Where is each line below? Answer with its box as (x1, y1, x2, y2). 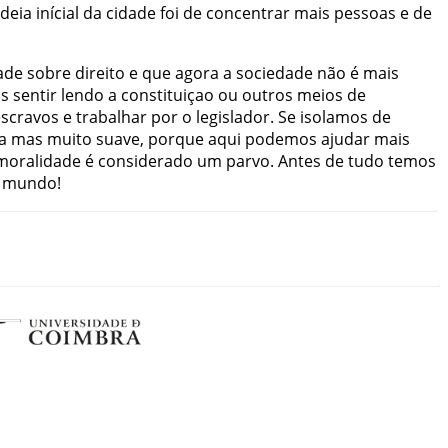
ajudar (321, 127, 370, 150)
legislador (196, 105, 270, 128)
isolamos (300, 105, 368, 128)
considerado (98, 149, 193, 172)
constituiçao (121, 83, 214, 106)
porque (148, 127, 204, 150)
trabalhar (76, 105, 147, 128)
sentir (13, 83, 57, 106)
